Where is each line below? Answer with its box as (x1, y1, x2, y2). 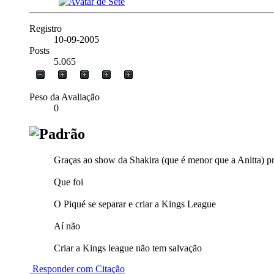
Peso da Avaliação (29, 92, 100, 103)
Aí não (54, 220, 80, 231)
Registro (29, 23, 62, 34)
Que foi (54, 176, 83, 187)
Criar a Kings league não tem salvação (54, 242, 202, 253)
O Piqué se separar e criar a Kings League (54, 198, 216, 209)
